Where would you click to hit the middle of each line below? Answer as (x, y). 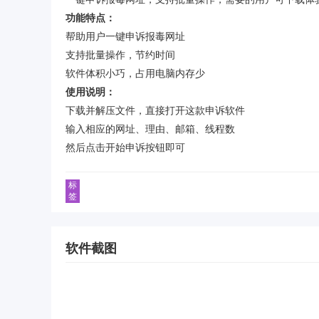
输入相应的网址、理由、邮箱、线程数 (150, 129)
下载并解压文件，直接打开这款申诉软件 (155, 111)
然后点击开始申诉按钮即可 (125, 148)
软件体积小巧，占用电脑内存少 (135, 74)
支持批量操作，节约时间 (120, 55)
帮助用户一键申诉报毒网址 (125, 37)
